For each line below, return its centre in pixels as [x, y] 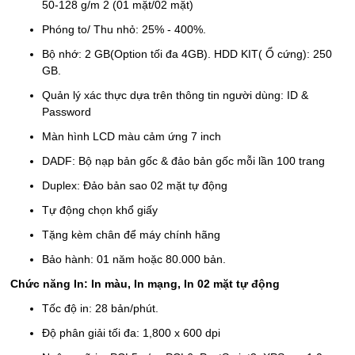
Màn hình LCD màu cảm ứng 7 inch [132, 136]
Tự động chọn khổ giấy [100, 210]
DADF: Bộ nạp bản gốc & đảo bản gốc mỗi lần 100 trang [183, 161]
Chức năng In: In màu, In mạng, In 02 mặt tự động [145, 284]
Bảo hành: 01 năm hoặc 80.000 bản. [134, 259]
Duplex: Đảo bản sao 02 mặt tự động [135, 185]
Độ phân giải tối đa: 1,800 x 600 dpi [131, 333]
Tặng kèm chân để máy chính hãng [131, 235]
